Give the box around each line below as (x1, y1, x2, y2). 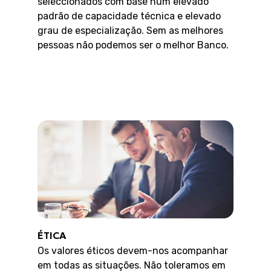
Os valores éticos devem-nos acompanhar (38, 244, 229, 256)
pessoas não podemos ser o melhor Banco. (38, 39, 229, 51)
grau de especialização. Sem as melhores (38, 24, 224, 36)
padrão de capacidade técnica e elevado (38, 10, 221, 22)
